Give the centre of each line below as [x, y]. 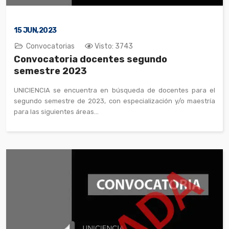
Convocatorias [50, 46]
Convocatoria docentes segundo [90, 59]
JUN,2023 [39, 30]
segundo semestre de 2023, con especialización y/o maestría [114, 101]
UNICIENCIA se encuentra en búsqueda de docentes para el [114, 90]
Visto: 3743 [114, 46]
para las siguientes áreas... [56, 111]
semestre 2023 [50, 71]
